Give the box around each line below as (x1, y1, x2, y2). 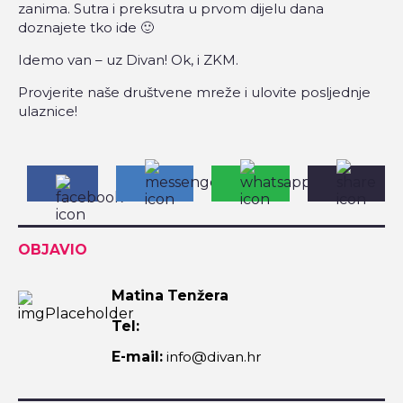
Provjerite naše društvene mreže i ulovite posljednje (18, 84, 371, 102)
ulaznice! (18, 103, 77, 121)
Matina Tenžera (112, 287, 228, 305)
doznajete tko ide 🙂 (18, 19, 154, 37)
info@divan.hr (163, 348, 262, 366)
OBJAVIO (18, 241, 87, 259)
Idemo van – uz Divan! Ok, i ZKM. (18, 51, 238, 69)
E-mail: (112, 348, 163, 366)
